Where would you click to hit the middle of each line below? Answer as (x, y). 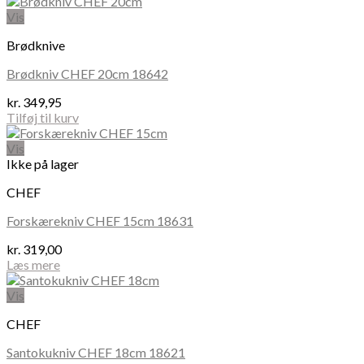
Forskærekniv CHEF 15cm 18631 (100, 220)
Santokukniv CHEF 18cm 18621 (96, 352)
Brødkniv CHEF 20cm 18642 (87, 73)
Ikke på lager (43, 163)
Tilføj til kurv (43, 117)
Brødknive (36, 45)
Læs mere (33, 264)
